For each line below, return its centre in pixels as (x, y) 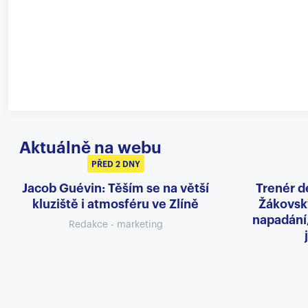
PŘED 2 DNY (115, 164)
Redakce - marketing (115, 224)
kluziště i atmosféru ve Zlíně (115, 204)
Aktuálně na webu (90, 148)
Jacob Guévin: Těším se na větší (115, 188)
